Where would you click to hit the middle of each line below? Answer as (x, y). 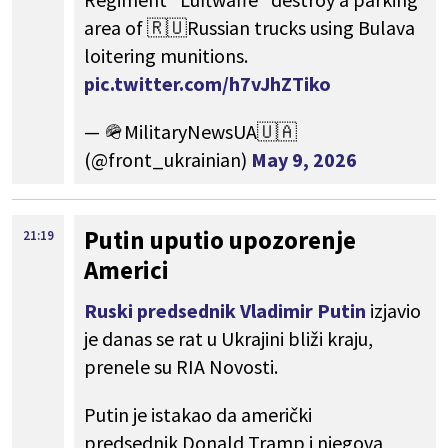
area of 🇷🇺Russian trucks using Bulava (249, 28)
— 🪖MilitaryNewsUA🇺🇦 (190, 132)
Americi (126, 270)
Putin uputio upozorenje (220, 240)
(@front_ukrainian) (167, 160)
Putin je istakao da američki (198, 415)
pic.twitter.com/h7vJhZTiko (207, 84)
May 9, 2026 (304, 160)
